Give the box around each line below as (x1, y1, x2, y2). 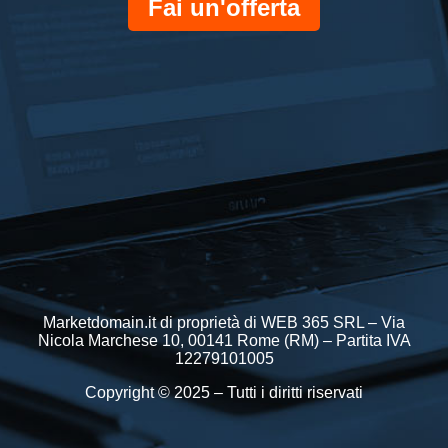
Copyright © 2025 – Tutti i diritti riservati (85, 384, 363, 401)
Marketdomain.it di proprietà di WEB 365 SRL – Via (43, 314, 405, 331)
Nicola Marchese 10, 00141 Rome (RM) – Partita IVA (37, 332, 411, 349)
